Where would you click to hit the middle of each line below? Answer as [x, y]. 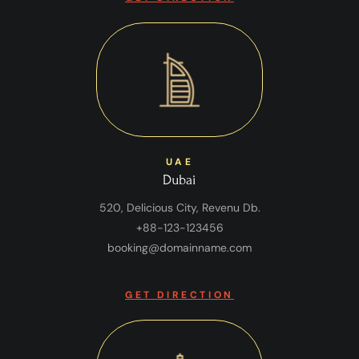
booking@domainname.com [179, 248]
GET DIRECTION [179, 295]
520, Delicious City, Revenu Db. [179, 208]
